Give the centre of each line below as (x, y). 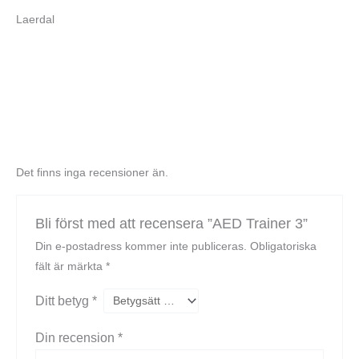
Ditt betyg (63, 301)
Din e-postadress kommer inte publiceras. (141, 247)
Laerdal (35, 19)
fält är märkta (70, 267)
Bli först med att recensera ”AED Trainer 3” (171, 224)
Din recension (76, 337)
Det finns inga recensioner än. (92, 173)
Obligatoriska (283, 247)
